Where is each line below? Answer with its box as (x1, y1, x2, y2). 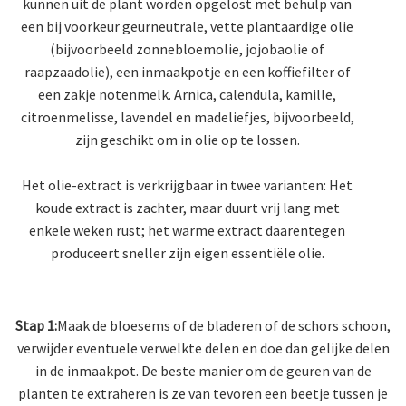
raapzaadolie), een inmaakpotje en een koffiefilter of (24, 63, 351, 82)
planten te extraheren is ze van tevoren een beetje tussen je (18, 384, 388, 403)
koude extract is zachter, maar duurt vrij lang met (34, 198, 340, 217)
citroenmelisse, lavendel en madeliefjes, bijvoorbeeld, (20, 108, 354, 127)
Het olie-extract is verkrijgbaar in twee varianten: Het (22, 176, 353, 195)
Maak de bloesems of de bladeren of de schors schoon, (57, 316, 391, 335)
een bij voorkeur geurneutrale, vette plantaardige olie (21, 17, 353, 36)
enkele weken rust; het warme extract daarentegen (29, 221, 345, 240)
